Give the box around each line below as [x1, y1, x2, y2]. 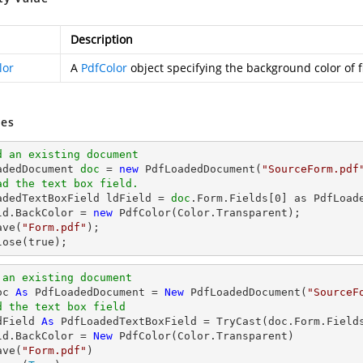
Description [70, 32, 133, 47]
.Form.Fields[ [190, 192, 275, 204]
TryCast [216, 315, 262, 327]
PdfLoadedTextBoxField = [54, 315, 216, 327]
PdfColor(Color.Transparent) [113, 330, 294, 342]
